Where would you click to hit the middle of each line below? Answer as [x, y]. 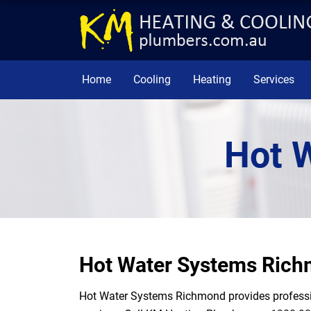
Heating [212, 79]
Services [274, 79]
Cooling [152, 79]
